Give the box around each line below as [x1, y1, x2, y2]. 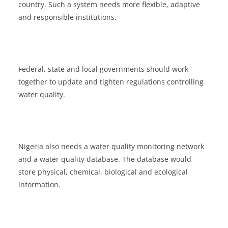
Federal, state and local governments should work [18, 64, 188, 74]
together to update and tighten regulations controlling [18, 77, 204, 87]
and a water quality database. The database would [18, 154, 191, 164]
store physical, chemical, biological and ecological [18, 167, 188, 177]
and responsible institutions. [18, 12, 117, 22]
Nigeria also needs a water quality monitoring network [18, 141, 204, 152]
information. [18, 180, 61, 190]
